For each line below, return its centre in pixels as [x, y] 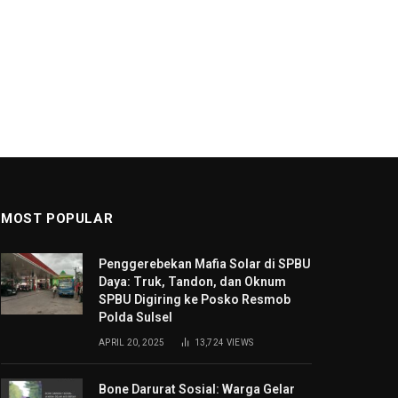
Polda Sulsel [135, 318]
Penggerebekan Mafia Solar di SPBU [205, 264]
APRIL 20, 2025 [132, 343]
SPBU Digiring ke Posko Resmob [195, 300]
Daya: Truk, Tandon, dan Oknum [192, 282]
